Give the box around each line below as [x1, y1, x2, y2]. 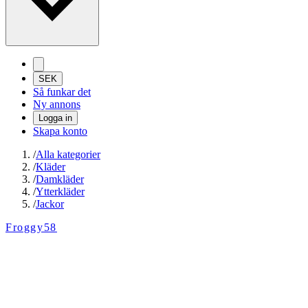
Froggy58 [5, 221, 57, 234]
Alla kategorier [36, 148, 100, 161]
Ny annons [33, 98, 80, 111]
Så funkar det [33, 86, 91, 98]
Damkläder [36, 173, 84, 186]
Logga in [38, 113, 72, 124]
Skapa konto [33, 125, 87, 137]
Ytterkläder [36, 186, 85, 198]
